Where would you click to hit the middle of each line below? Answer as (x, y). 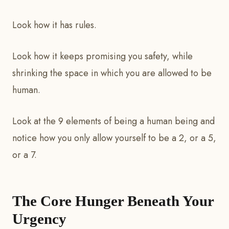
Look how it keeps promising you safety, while (102, 56)
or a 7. (25, 155)
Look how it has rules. (56, 25)
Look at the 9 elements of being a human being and (113, 121)
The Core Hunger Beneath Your (113, 201)
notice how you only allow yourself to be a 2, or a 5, (114, 138)
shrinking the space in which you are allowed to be (112, 73)
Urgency (39, 219)
